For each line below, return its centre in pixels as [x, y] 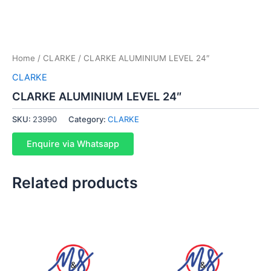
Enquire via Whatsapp [73, 144]
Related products [75, 182]
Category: [88, 119]
